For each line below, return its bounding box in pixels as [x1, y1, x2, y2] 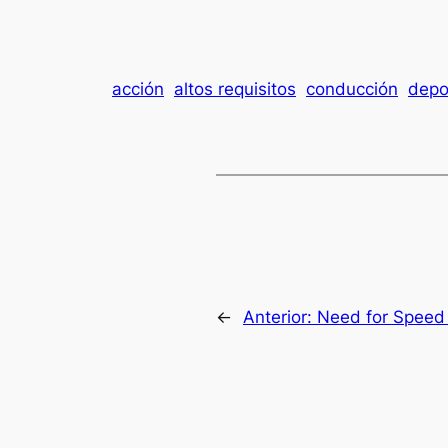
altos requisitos [174, 78, 296, 99]
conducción [306, 78, 398, 99]
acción [112, 78, 164, 99]
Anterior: [243, 307, 317, 328]
